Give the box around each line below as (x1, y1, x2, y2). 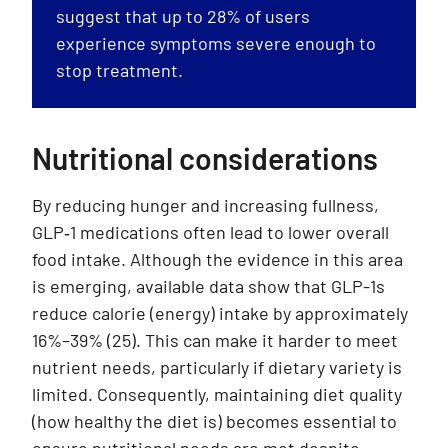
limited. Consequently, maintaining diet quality (32, 383, 402, 406)
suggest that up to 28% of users (56, 5, 310, 28)
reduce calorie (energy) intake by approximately (32, 302, 408, 325)
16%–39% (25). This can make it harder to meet (32, 329, 398, 352)
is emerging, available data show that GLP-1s (32, 275, 385, 298)
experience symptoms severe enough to (56, 32, 376, 55)
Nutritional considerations (32, 140, 378, 177)
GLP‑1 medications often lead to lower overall (32, 221, 389, 244)
